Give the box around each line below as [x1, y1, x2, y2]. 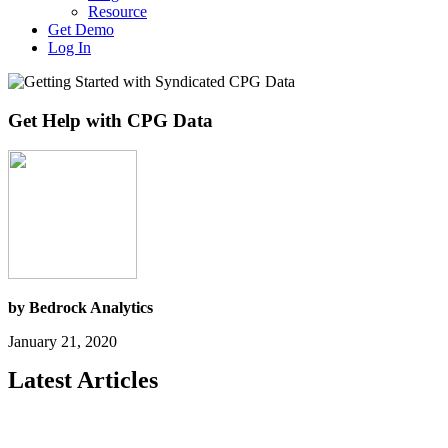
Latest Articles [8, 367, 158, 394]
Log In [48, 39, 91, 56]
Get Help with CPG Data [8, 109, 213, 131]
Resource [88, 3, 147, 20]
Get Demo [48, 21, 114, 38]
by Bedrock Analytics [8, 299, 153, 317]
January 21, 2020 [8, 333, 117, 351]
